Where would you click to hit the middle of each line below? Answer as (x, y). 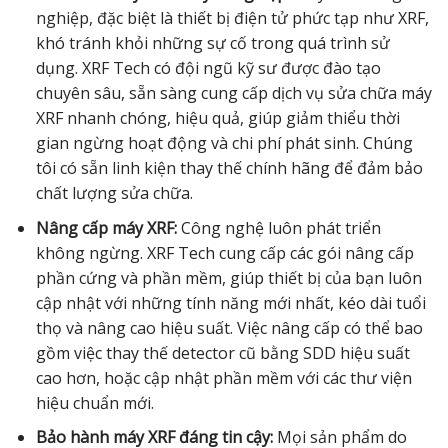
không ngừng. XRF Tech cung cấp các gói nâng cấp (224, 252)
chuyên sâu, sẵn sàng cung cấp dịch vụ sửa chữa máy (233, 93)
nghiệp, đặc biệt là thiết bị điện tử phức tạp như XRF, (232, 18)
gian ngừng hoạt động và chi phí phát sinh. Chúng (224, 143)
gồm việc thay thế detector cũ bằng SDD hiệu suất (222, 352)
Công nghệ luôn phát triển (278, 227)
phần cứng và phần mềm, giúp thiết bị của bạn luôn (228, 277)
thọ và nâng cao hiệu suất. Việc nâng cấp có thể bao (229, 327)
